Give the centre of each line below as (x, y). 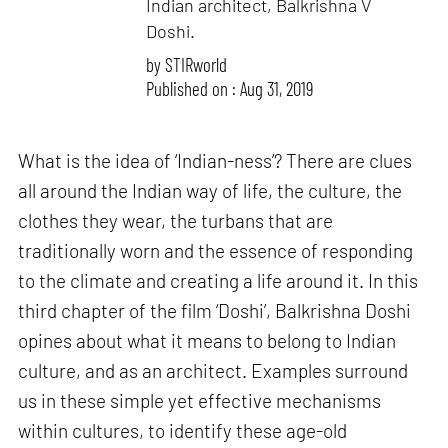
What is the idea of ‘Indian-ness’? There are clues (215, 161)
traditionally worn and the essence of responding (216, 251)
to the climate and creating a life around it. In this (218, 281)
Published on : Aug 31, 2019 (230, 89)
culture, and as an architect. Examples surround (213, 371)
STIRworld (196, 65)
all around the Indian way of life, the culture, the (210, 191)
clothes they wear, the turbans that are (176, 221)
